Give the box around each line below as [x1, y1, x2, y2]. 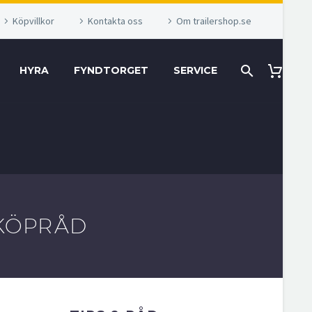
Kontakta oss [88, 15, 143, 27]
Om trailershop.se [176, 15, 251, 27]
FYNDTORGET [74, 64, 148, 77]
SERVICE [173, 64, 217, 77]
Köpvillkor [13, 15, 54, 27]
